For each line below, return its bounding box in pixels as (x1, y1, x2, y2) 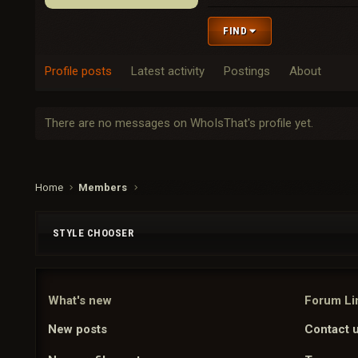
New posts (47, 322, 107, 336)
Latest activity (130, 64, 205, 79)
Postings (223, 64, 270, 79)
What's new (47, 293, 112, 308)
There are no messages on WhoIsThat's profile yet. (44, 116, 313, 131)
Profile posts (44, 64, 112, 79)
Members (78, 181, 127, 193)
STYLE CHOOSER (52, 227, 134, 239)
